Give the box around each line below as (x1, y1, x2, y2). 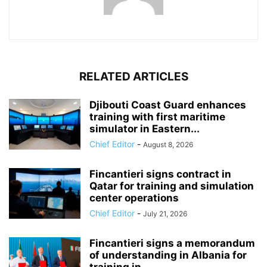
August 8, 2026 (143, 139, 193, 149)
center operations (89, 191, 179, 204)
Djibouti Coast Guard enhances (89, 98, 246, 111)
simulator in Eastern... (89, 122, 200, 135)
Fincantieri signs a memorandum (89, 237, 255, 249)
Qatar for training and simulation (89, 179, 254, 192)
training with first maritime (89, 110, 225, 123)
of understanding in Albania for (89, 249, 247, 261)
